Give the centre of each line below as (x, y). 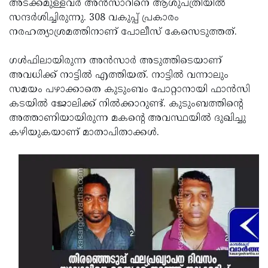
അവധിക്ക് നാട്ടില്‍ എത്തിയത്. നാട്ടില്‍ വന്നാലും (119, 75)
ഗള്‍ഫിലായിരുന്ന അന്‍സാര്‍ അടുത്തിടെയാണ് (115, 61)
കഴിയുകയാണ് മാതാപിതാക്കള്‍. (84, 133)
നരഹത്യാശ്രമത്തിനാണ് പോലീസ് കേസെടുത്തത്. (123, 32)
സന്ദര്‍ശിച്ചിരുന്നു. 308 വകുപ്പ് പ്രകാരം (94, 18)
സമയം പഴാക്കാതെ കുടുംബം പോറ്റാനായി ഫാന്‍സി (130, 90)
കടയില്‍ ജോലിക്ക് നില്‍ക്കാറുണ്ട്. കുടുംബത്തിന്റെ (126, 104)
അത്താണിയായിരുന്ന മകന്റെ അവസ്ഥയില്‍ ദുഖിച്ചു (127, 118)
